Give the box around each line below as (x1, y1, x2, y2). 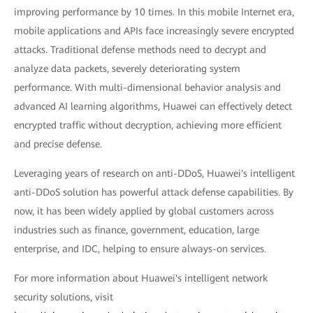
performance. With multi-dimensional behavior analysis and (14, 82, 281, 94)
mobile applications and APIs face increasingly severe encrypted (14, 25, 294, 37)
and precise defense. (14, 138, 102, 150)
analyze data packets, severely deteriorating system (14, 63, 240, 75)
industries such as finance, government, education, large (14, 224, 259, 236)
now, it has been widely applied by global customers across (14, 205, 274, 217)
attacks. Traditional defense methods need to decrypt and (14, 44, 266, 56)
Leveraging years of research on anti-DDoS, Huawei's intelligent (14, 168, 295, 180)
